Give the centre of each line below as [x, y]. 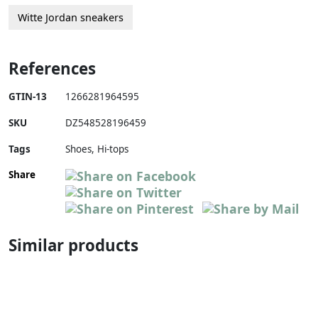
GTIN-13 [28, 97]
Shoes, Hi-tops [97, 149]
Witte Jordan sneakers [71, 18]
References [52, 69]
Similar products [73, 246]
